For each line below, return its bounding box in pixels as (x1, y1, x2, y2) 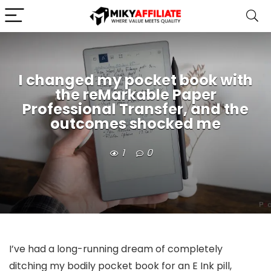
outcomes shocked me (50, 114, 221, 134)
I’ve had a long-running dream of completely (9, 242, 223, 256)
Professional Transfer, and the (22, 99, 249, 120)
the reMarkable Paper (54, 85, 217, 105)
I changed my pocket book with (18, 70, 253, 91)
